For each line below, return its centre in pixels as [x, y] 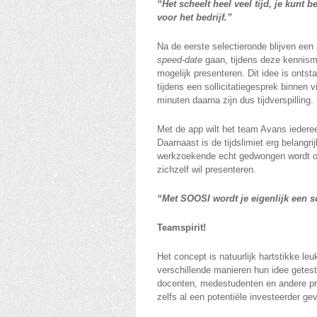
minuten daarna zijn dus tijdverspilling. [235, 100]
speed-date [180, 60]
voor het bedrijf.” [195, 17]
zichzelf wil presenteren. [207, 169]
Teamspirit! [181, 227]
